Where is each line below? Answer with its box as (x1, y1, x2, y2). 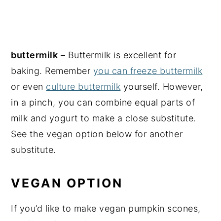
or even (11, 81, 46, 92)
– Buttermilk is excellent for (58, 49, 177, 60)
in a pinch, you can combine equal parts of (11, 97, 195, 108)
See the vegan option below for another (11, 128, 183, 139)
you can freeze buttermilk (93, 65, 203, 76)
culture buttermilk (46, 81, 121, 92)
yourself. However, (120, 81, 203, 92)
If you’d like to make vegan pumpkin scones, (11, 203, 201, 214)
